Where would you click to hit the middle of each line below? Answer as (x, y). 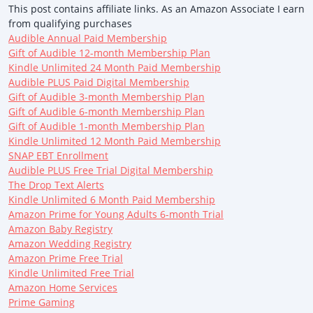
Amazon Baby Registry (60, 228)
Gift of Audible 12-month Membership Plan (109, 52)
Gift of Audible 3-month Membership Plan (107, 96)
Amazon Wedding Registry (70, 243)
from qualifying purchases (70, 23)
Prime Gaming (42, 302)
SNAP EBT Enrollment (58, 155)
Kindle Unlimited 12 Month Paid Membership (115, 140)
